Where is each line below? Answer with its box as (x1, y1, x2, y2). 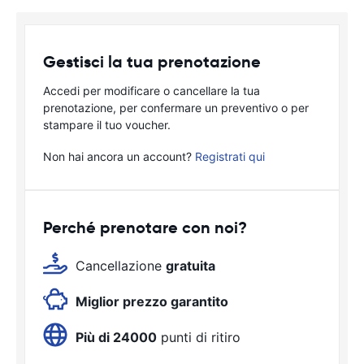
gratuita (166, 258, 215, 274)
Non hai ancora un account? (43, 149, 195, 163)
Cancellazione (76, 258, 166, 274)
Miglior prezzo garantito (76, 293, 228, 310)
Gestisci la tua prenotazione (43, 51, 261, 72)
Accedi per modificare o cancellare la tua (43, 84, 260, 97)
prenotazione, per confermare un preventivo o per (43, 101, 309, 115)
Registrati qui (195, 149, 265, 163)
